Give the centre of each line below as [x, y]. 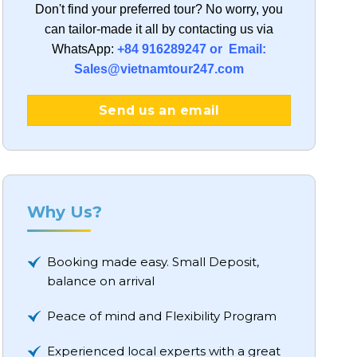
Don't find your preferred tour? [118, 9]
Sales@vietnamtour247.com [159, 69]
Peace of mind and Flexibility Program [161, 316]
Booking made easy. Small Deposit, [153, 261]
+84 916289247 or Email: [191, 49]
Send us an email [159, 110]
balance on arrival [100, 280]
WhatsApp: [84, 49]
